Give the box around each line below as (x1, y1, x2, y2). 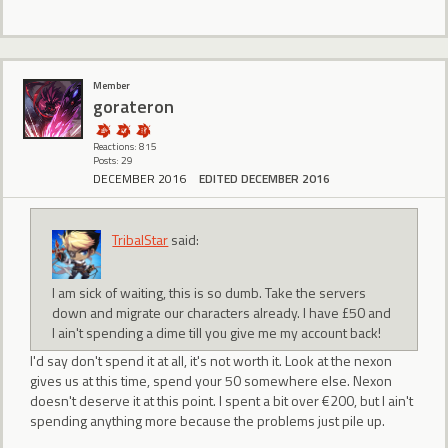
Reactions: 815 (93, 139, 157, 155)
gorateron (93, 92, 174, 120)
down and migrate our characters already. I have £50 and (52, 301, 392, 323)
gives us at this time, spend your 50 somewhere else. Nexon (30, 369, 392, 391)
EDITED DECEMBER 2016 (199, 168, 330, 188)
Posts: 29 (93, 153, 133, 169)
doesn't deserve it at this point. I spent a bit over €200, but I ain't (30, 389, 413, 411)
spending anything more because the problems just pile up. (30, 409, 385, 431)
